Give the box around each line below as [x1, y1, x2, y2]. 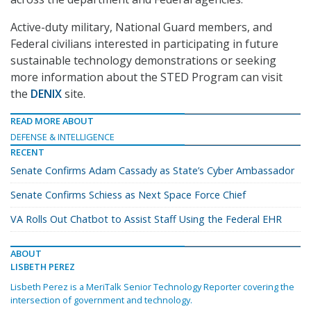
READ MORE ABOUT [10, 115, 94, 128]
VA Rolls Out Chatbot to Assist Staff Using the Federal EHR [10, 212, 282, 226]
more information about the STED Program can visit [10, 69, 283, 85]
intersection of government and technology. [10, 294, 192, 307]
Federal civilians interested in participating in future [10, 36, 278, 52]
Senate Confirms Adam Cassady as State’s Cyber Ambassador [10, 164, 294, 178]
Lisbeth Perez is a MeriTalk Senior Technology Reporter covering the [10, 280, 294, 294]
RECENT [10, 146, 44, 159]
